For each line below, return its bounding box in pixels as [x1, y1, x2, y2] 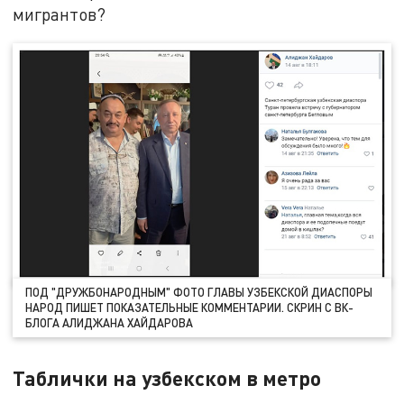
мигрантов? [13, 3, 106, 24]
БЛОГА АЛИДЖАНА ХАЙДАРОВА [25, 315, 194, 330]
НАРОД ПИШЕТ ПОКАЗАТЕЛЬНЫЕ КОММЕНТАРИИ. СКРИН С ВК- [25, 299, 354, 315]
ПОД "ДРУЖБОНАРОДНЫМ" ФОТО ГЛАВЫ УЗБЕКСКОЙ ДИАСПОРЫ [25, 284, 373, 299]
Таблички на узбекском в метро [13, 364, 322, 390]
